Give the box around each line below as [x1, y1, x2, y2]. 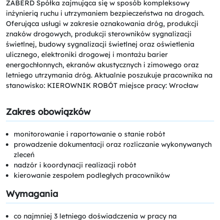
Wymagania [6, 188, 58, 199]
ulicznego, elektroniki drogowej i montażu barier [6, 50, 168, 59]
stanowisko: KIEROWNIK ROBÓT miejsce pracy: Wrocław [6, 81, 198, 90]
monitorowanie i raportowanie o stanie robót [14, 129, 165, 138]
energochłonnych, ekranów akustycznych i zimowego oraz [6, 60, 199, 69]
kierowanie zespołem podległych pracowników [14, 170, 170, 180]
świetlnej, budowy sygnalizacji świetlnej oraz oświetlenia [6, 39, 194, 49]
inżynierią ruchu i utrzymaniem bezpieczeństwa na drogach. [6, 8, 204, 18]
